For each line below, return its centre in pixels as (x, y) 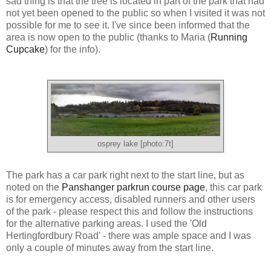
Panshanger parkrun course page (133, 188)
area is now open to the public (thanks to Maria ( (108, 38)
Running (229, 38)
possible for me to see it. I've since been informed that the (128, 25)
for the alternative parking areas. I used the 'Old (106, 224)
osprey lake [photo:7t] (135, 144)
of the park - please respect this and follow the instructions (129, 212)
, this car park (233, 188)
